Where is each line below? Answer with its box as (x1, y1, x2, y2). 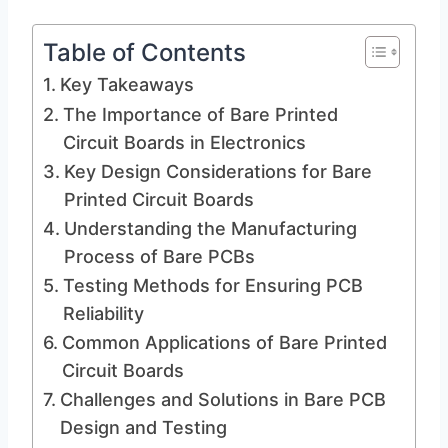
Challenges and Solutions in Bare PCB (59, 389, 386, 410)
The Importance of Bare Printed (62, 104, 338, 125)
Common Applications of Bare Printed (61, 332, 387, 353)
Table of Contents (43, 37, 246, 67)
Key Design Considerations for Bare (63, 161, 372, 182)
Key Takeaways (59, 74, 194, 95)
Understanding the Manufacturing (63, 218, 357, 239)
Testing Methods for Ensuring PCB (62, 275, 363, 296)
